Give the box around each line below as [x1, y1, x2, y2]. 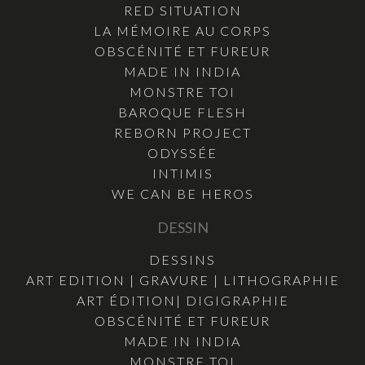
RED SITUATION [123, 2, 242, 18]
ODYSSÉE [147, 144, 218, 161]
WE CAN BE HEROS [111, 185, 254, 201]
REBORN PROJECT [113, 124, 252, 140]
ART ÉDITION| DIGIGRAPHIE [76, 292, 289, 308]
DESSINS [149, 251, 216, 267]
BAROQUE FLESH [118, 103, 247, 120]
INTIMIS [152, 165, 213, 181]
